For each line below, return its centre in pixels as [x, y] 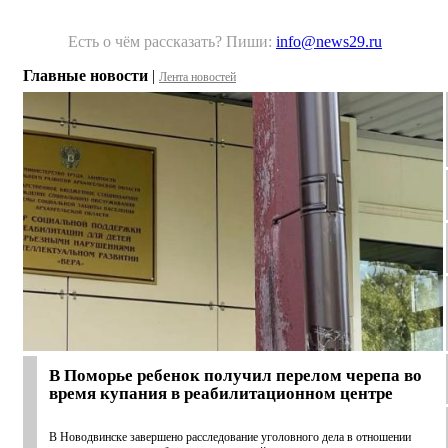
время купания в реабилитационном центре [221, 394]
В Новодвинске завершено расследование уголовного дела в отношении [230, 437]
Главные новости [85, 76]
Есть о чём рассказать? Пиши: [172, 42]
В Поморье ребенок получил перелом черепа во [235, 376]
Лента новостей [197, 77]
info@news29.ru [329, 42]
